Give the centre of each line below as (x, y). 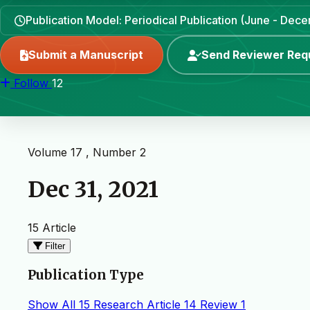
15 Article (52, 227)
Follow (31, 83)
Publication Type (86, 275)
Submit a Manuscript (86, 55)
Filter (55, 246)
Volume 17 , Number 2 (87, 152)
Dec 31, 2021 (93, 190)
